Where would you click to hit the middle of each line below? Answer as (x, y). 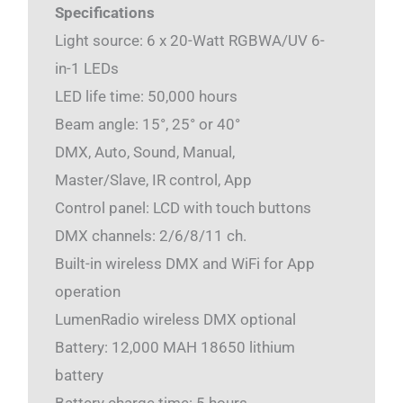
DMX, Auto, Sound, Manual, (144, 152)
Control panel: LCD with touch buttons (183, 208)
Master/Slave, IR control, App (153, 180)
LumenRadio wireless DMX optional (175, 320)
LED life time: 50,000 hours (146, 97)
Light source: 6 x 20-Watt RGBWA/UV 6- (189, 41)
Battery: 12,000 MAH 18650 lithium (175, 348)
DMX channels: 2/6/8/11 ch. (150, 236)
